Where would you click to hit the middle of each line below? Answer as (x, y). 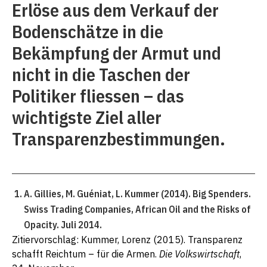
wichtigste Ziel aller (87, 117)
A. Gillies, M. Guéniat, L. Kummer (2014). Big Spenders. (137, 194)
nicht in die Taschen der (101, 74)
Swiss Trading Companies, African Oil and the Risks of (137, 209)
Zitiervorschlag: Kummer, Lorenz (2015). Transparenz (127, 240)
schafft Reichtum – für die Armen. (86, 254)
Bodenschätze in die (88, 32)
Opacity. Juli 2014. (64, 225)
